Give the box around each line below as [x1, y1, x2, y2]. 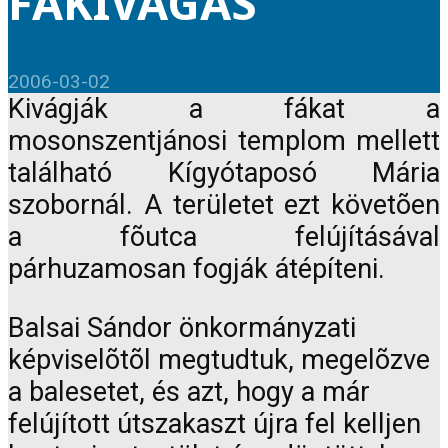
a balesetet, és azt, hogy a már [8, 376, 370, 409]
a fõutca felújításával [8, 221, 440, 254]
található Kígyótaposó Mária [8, 157, 440, 190]
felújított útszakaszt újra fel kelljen [8, 408, 421, 441]
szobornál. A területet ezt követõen [8, 189, 440, 222]
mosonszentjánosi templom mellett [8, 125, 440, 158]
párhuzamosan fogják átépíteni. [8, 253, 385, 286]
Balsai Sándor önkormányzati [8, 312, 356, 345]
